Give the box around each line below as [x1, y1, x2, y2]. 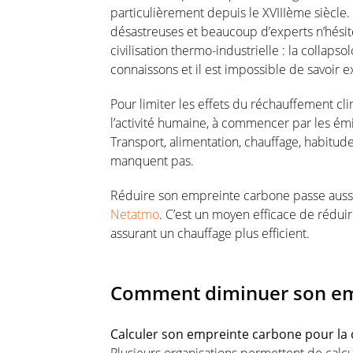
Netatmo [110, 205, 159, 223]
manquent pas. [110, 151, 194, 169]
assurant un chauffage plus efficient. [110, 224, 310, 242]
